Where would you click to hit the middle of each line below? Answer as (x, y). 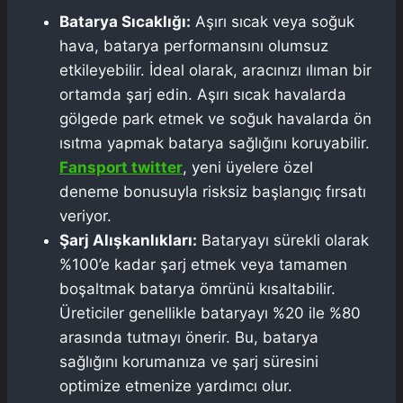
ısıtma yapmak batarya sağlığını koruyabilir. (215, 143)
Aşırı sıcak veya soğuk (273, 21)
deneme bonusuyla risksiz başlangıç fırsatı (213, 191)
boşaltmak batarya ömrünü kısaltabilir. (197, 288)
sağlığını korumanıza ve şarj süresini (189, 361)
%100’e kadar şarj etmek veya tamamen (203, 264)
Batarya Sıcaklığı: (125, 21)
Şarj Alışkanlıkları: (128, 240)
